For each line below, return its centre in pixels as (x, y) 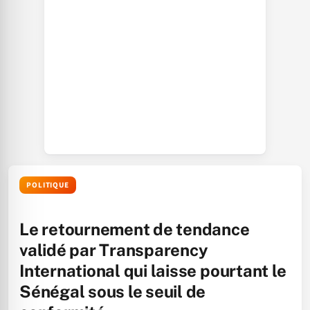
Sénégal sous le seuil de (113, 291)
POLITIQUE (48, 185)
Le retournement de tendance (135, 229)
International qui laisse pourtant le (153, 271)
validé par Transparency (114, 250)
